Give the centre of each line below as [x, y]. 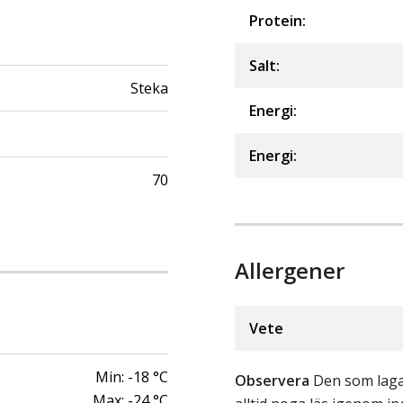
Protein [276, 21]
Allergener [290, 271]
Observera [272, 381]
